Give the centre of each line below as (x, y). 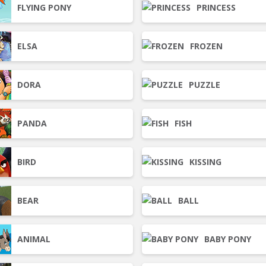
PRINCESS (216, 7)
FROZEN (206, 46)
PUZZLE (205, 85)
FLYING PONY (44, 7)
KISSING (205, 162)
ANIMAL (34, 239)
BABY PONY (228, 239)
